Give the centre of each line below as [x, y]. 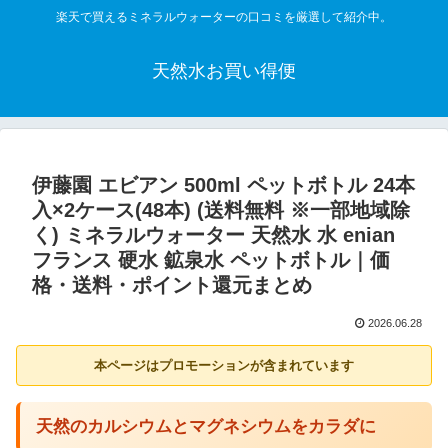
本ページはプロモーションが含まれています [224, 366]
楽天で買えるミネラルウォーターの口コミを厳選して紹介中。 [224, 17]
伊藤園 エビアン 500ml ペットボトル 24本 [223, 185]
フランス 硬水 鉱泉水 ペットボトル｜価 [211, 260]
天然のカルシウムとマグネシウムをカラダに [206, 427]
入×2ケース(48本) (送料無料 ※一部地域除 [221, 210]
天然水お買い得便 [224, 71]
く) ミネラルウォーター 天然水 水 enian [213, 235]
